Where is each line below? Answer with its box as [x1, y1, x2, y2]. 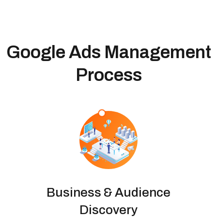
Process [75, 65, 142, 85]
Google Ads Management [6, 42, 211, 62]
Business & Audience [46, 185, 170, 199]
